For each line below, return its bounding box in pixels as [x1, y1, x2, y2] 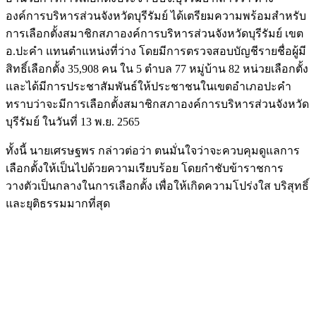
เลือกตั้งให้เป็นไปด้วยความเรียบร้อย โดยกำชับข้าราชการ [6, 162, 284, 174]
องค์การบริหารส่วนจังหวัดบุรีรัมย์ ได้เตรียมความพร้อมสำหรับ [6, 9, 306, 22]
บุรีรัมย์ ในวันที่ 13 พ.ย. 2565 [6, 115, 140, 128]
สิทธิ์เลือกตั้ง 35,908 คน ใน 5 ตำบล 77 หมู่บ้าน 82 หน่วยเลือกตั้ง [6, 62, 308, 75]
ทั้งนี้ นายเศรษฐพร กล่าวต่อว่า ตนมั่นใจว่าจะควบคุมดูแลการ [6, 144, 300, 157]
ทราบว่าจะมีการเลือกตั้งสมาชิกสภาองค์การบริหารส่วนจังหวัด [6, 97, 309, 110]
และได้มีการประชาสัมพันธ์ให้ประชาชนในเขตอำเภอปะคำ [6, 80, 291, 92]
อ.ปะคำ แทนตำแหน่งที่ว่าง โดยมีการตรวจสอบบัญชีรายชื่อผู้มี [6, 44, 306, 57]
